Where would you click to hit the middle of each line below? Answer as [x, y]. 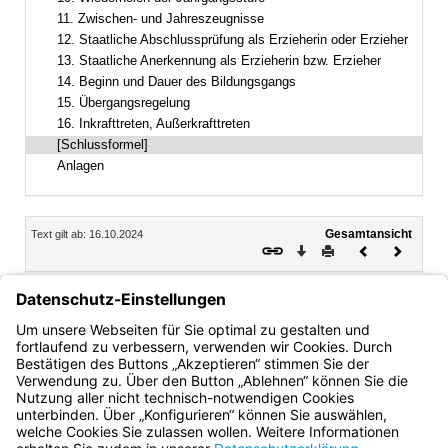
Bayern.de [74, 410]
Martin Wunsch [118, 322]
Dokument [396, 264]
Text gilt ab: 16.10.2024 [87, 234]
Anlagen [80, 165]
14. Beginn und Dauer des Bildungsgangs [176, 81]
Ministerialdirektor [126, 351]
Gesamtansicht [368, 233]
